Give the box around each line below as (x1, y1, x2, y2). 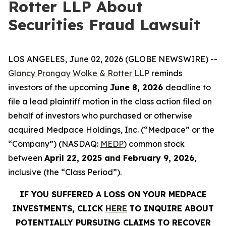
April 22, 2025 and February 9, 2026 (44, 153, 194, 163)
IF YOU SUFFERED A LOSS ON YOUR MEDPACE (19, 189, 207, 199)
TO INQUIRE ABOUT (129, 203, 214, 213)
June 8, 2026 (110, 82, 165, 92)
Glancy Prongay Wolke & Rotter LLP (8, 68, 149, 78)
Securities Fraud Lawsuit (8, 15, 200, 34)
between (8, 153, 44, 163)
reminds (149, 68, 182, 78)
